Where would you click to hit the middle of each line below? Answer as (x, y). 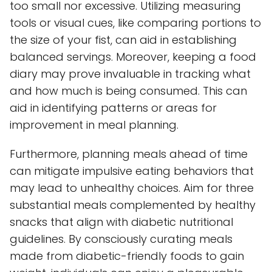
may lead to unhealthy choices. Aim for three (132, 188)
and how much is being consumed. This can (128, 90)
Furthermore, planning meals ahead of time (129, 154)
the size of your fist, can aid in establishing (123, 39)
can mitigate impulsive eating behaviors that (132, 171)
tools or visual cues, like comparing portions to (135, 22)
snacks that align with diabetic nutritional (121, 222)
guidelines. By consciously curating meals (121, 239)
